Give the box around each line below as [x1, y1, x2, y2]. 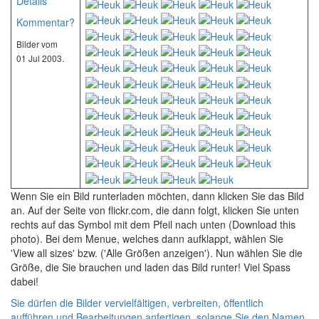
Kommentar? [16, 15, 75, 30]
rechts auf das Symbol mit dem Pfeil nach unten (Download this [11, 217, 296, 231]
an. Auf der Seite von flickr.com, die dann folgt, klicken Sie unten [11, 203, 299, 217]
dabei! [11, 274, 38, 288]
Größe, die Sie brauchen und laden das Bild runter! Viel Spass [11, 260, 291, 274]
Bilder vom [16, 38, 58, 51]
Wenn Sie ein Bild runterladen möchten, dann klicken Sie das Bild [11, 189, 304, 203]
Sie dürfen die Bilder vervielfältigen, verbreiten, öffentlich [11, 296, 263, 310]
